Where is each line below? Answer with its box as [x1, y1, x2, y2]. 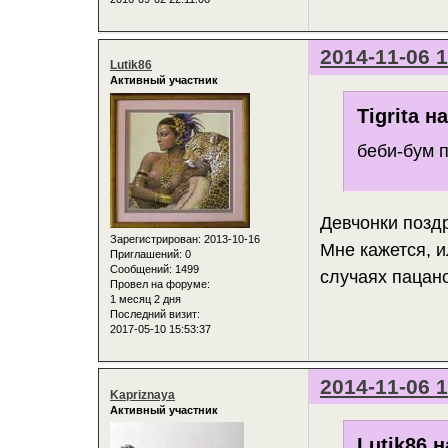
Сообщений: [110, 262, 172, 275]
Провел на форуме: [110, 277, 210, 290]
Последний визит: [110, 307, 200, 320]
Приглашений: [110, 247, 182, 260]
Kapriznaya [110, 387, 175, 402]
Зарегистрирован [110, 232, 198, 245]
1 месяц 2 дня [110, 292, 181, 305]
